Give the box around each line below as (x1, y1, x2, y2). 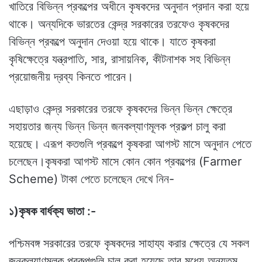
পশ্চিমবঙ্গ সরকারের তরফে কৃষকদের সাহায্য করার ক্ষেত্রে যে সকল (9, 236, 249, 251)
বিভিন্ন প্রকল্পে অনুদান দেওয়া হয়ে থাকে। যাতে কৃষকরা (9, 35, 216, 49)
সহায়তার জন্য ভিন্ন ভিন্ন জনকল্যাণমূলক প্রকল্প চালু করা (9, 119, 226, 134)
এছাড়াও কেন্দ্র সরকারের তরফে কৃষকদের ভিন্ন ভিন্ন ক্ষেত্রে (9, 102, 232, 116)
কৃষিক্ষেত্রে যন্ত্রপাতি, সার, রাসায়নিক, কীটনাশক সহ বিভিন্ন (9, 52, 230, 67)
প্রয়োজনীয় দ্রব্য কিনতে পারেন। (9, 70, 133, 84)
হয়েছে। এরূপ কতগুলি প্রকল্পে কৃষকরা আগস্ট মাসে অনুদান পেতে (9, 137, 251, 151)
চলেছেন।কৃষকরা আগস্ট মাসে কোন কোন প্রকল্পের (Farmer (9, 154, 242, 169)
